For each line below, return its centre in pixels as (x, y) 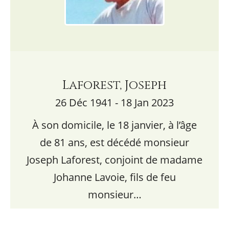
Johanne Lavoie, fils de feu (114, 177)
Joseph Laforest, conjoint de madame (114, 160)
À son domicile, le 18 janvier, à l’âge (114, 125)
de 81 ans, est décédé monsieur (114, 142)
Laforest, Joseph (114, 85)
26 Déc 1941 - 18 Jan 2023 (114, 102)
